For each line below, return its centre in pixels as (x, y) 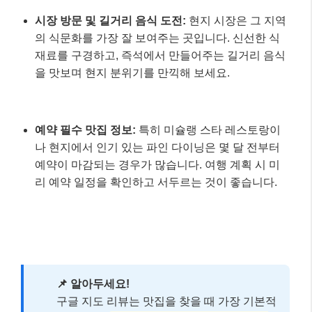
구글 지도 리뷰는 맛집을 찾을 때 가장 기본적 (155, 301)
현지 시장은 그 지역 (236, 20)
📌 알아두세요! (93, 283)
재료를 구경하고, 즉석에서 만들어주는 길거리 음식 (160, 55)
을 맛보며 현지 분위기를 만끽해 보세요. (132, 72)
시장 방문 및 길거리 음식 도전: (110, 20)
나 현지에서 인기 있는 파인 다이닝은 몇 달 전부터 (157, 147)
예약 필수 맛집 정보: (85, 130)
